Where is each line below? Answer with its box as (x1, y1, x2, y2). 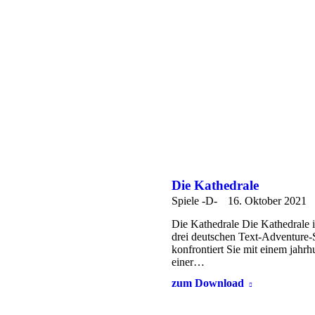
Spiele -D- (172, 194, 217, 207)
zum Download (172, 276, 244, 289)
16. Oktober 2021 (228, 194, 307, 207)
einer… (172, 255, 205, 268)
